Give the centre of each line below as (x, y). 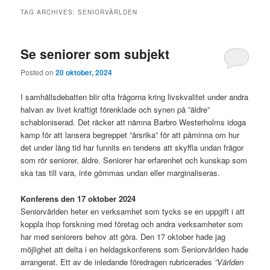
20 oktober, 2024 (84, 73)
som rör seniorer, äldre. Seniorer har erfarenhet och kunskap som (134, 160)
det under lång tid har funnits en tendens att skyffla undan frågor (132, 148)
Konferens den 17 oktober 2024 (78, 198)
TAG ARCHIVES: (49, 12)
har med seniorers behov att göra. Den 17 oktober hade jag (123, 236)
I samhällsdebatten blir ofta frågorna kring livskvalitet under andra (135, 97)
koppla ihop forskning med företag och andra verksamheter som (132, 224)
